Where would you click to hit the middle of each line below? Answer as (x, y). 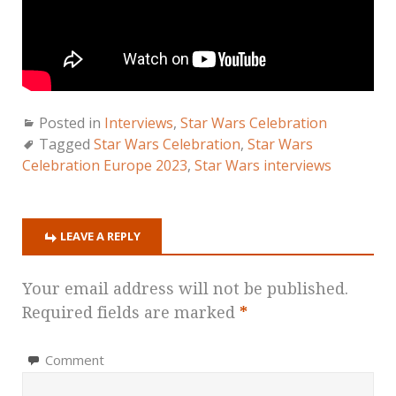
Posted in (72, 122)
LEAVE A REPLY (100, 236)
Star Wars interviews (263, 165)
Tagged (66, 144)
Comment (75, 359)
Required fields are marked (131, 312)
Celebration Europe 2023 (105, 165)
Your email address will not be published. (185, 288)
